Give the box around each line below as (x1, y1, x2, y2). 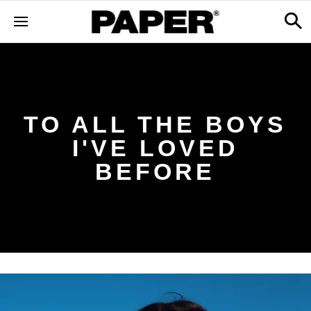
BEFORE (95, 158, 216, 185)
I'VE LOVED (72, 135, 239, 161)
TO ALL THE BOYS (24, 111, 287, 137)
